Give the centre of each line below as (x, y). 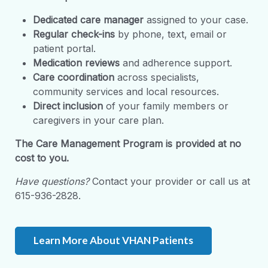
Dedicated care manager (88, 19)
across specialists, (157, 77)
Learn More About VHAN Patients (113, 240)
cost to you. (42, 158)
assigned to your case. (196, 19)
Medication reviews (76, 63)
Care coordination (74, 77)
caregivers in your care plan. (98, 120)
